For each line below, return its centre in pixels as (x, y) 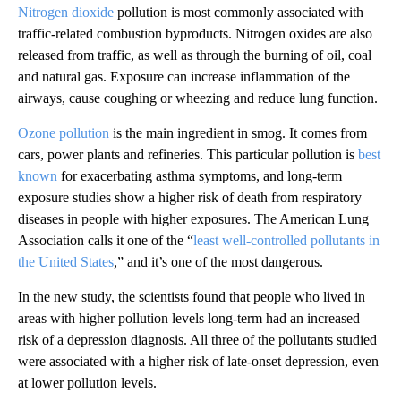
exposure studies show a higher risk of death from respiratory (190, 198)
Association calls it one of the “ (106, 241)
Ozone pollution (64, 133)
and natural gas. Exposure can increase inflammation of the (184, 77)
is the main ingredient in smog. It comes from (238, 133)
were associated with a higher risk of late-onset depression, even (198, 362)
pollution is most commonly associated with (239, 13)
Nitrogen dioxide (66, 13)
